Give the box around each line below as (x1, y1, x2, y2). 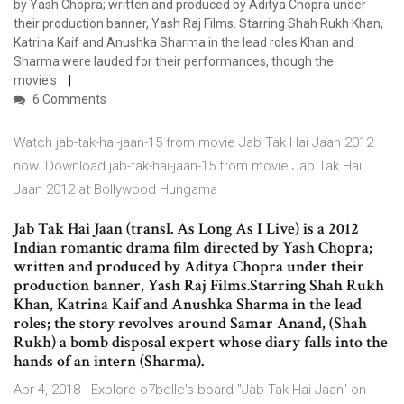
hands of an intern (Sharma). (14, 351, 204, 372)
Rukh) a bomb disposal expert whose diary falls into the (14, 332, 388, 353)
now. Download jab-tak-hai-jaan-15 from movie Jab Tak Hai (14, 158, 362, 175)
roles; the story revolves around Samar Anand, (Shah (14, 313, 367, 335)
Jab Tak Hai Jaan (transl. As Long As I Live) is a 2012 (14, 218, 359, 240)
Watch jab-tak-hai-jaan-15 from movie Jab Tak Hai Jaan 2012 (14, 134, 373, 151)
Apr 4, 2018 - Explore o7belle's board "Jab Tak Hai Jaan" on (14, 381, 366, 399)
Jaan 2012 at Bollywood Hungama (14, 181, 217, 198)
